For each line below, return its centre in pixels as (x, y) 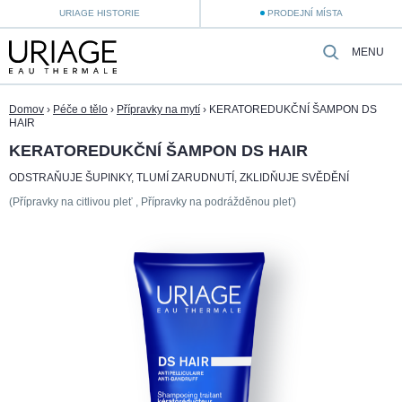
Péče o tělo (80, 109)
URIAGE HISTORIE (100, 13)
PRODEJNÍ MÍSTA (305, 13)
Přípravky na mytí (158, 109)
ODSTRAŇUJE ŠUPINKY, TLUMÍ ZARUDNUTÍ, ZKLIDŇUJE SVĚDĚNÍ (179, 178)
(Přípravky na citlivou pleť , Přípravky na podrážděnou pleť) (153, 202)
